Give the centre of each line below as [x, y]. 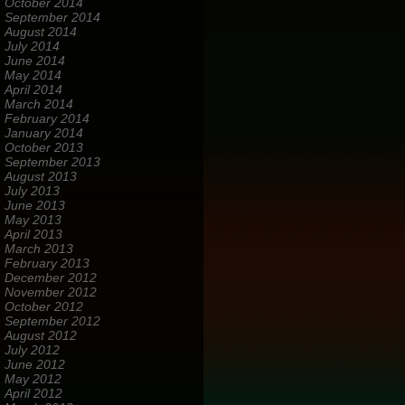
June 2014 [34, 61]
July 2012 [32, 350]
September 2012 [52, 321]
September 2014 [52, 17]
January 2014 [43, 133]
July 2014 [32, 46]
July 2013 [32, 191]
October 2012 [43, 306]
